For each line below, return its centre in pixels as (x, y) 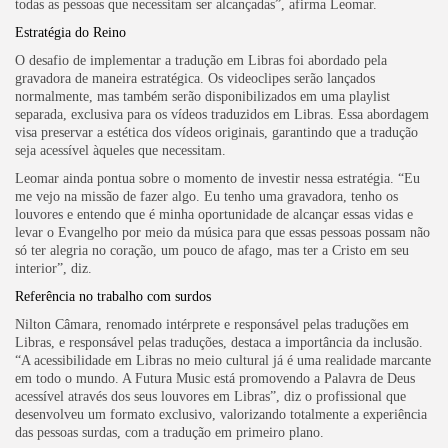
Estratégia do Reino (70, 32)
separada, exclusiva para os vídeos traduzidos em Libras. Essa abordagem (222, 114)
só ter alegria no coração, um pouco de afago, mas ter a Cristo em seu (212, 250)
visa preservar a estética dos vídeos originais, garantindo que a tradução (216, 132)
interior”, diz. (53, 268)
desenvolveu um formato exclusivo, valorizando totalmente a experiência (221, 414)
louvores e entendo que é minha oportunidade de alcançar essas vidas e (214, 214)
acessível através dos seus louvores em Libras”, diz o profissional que (210, 396)
